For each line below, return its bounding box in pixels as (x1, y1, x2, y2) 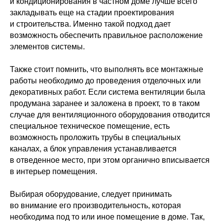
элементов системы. (10, 42, 85, 51)
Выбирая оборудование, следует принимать (10, 189, 172, 198)
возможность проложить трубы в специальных (10, 133, 181, 142)
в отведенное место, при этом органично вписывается (10, 155, 210, 164)
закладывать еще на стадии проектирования (10, 8, 174, 17)
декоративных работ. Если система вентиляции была (10, 87, 205, 96)
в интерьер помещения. (10, 167, 97, 176)
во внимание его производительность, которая (10, 201, 181, 210)
